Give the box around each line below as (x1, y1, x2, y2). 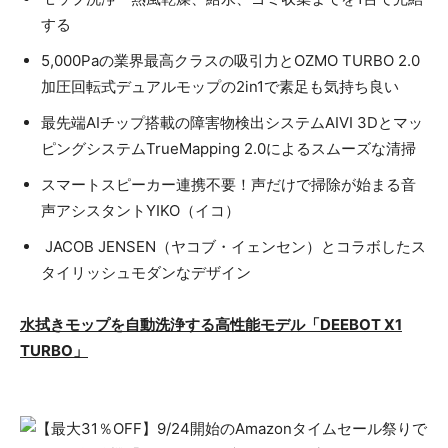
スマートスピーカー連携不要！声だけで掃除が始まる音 (41, 175, 416, 195)
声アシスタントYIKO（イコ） (41, 201, 240, 221)
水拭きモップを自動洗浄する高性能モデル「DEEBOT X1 (20, 315, 402, 335)
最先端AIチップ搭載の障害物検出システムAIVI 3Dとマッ (41, 113, 423, 133)
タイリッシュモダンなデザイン (41, 263, 251, 283)
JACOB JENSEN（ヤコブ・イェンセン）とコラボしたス (41, 237, 426, 257)
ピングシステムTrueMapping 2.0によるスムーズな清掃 (41, 139, 416, 159)
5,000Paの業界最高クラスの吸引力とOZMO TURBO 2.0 (41, 51, 420, 71)
